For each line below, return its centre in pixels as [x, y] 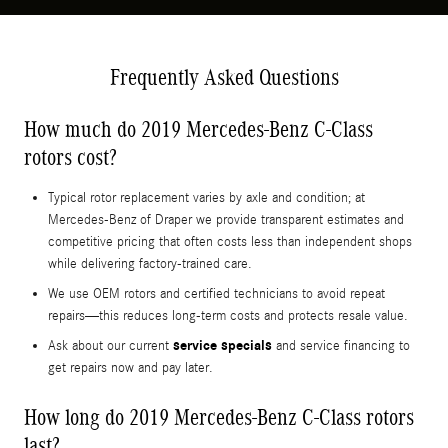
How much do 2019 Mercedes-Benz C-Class [198, 129]
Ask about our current [110, 346]
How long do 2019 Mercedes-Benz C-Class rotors [219, 417]
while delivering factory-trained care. [150, 264]
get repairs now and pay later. [130, 368]
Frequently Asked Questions [224, 77]
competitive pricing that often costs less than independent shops [230, 242]
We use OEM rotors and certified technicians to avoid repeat [216, 294]
